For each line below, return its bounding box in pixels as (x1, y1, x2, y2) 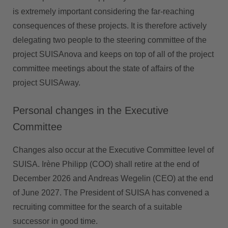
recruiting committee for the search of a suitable (13, 203, 182, 212)
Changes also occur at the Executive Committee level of (13, 146, 214, 155)
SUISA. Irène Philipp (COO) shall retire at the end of (13, 160, 199, 169)
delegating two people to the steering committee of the (13, 36, 207, 45)
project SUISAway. (13, 78, 80, 88)
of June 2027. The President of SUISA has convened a (13, 188, 209, 197)
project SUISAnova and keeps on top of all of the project (13, 50, 214, 59)
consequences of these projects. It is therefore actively (13, 21, 207, 31)
